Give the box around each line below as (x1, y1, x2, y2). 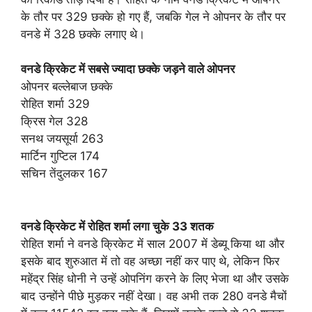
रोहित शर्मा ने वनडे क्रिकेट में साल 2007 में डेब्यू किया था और (21, 236, 284, 251)
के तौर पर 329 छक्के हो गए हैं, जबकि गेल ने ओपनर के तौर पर (21, 9, 286, 24)
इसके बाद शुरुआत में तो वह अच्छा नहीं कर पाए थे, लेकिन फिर (21, 253, 279, 268)
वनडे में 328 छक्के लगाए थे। (21, 26, 145, 41)
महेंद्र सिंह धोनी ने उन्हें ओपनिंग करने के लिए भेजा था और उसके (21, 271, 289, 286)
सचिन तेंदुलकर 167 (21, 166, 108, 181)
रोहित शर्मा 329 (21, 97, 90, 111)
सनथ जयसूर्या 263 (21, 132, 104, 146)
